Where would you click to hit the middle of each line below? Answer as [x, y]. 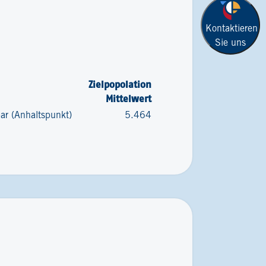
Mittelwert [129, 99]
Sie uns [230, 43]
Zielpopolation [120, 84]
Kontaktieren [232, 28]
